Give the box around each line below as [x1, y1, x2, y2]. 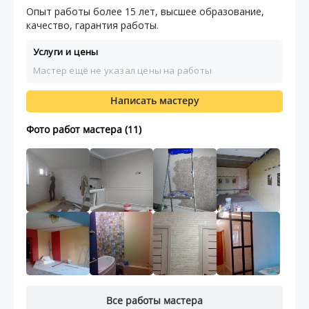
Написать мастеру [110, 94, 199, 107]
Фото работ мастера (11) [26, 123, 141, 136]
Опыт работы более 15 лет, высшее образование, [26, 5, 264, 18]
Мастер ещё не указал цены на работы [33, 64, 212, 77]
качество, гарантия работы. [26, 19, 159, 32]
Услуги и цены [33, 46, 99, 58]
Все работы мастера [106, 294, 203, 307]
